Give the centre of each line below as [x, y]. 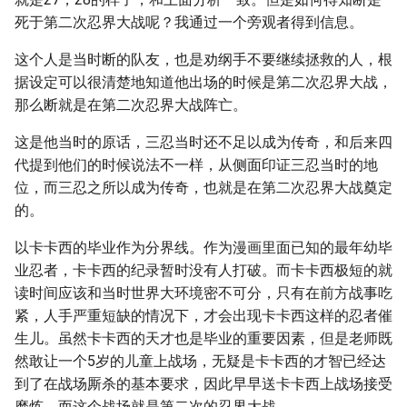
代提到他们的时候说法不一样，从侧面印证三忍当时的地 [196, 165]
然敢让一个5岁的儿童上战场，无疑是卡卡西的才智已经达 [200, 361]
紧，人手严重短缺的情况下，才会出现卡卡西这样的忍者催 [203, 316]
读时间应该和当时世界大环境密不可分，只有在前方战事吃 [203, 293]
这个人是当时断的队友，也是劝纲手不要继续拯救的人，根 [203, 60]
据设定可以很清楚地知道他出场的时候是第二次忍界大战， [203, 82]
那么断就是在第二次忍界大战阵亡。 [131, 105]
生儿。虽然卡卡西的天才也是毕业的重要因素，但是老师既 [203, 338]
